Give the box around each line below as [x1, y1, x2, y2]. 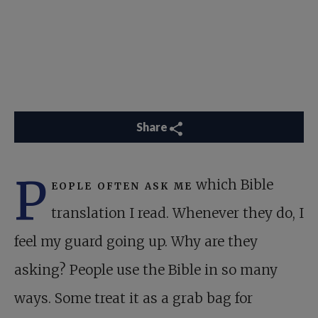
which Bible [192, 176, 273, 194]
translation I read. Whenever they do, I [51, 204, 304, 222]
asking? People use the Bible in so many [14, 261, 278, 279]
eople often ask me [51, 176, 192, 194]
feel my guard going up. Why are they [14, 233, 258, 251]
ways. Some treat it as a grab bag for [14, 290, 253, 307]
